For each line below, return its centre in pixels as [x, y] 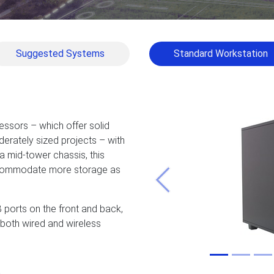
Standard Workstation [221, 54]
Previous [180, 186]
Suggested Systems [60, 54]
